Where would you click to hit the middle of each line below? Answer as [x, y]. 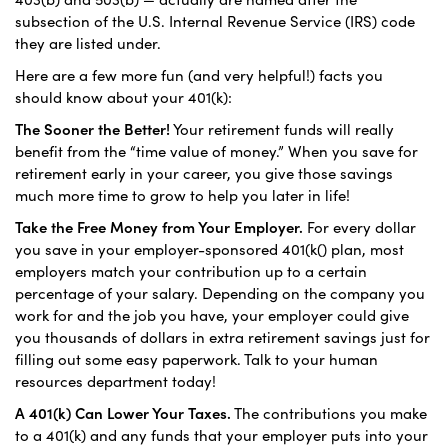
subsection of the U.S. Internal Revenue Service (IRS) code [215, 20]
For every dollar [361, 226]
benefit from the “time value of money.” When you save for [216, 150]
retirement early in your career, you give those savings [204, 172]
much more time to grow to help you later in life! [182, 194]
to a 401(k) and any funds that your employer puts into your [221, 434]
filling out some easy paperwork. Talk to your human [196, 358]
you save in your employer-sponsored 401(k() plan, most [209, 248]
